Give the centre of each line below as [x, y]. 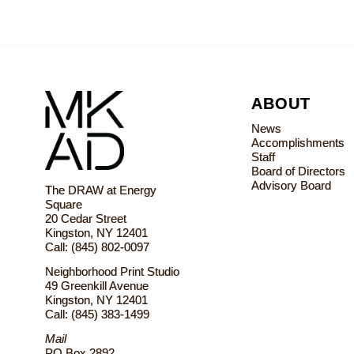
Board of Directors [298, 171]
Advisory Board [291, 186]
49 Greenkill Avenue [96, 285]
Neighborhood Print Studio [112, 271]
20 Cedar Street [85, 218]
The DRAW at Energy [100, 190]
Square [63, 204]
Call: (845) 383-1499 [97, 314]
